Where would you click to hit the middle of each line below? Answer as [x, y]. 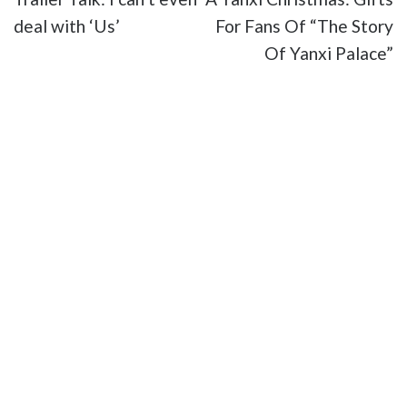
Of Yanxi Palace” [329, 54]
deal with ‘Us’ [67, 26]
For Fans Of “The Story [304, 26]
